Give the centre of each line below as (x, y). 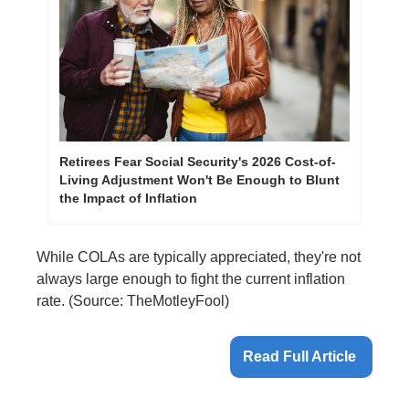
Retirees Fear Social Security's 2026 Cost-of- (198, 162)
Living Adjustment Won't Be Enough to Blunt (199, 180)
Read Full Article (301, 357)
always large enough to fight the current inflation (191, 279)
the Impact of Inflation (128, 199)
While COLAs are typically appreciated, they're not (199, 257)
